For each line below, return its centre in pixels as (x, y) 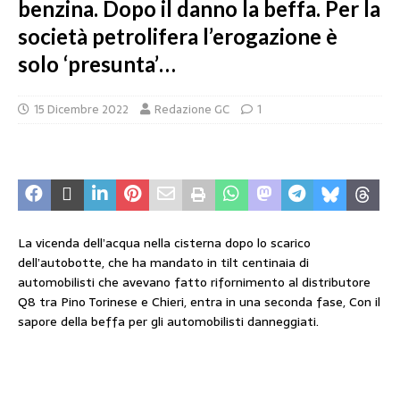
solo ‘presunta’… (97, 64)
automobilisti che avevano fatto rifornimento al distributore (194, 282)
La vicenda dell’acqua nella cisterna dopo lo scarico (164, 243)
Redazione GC (192, 109)
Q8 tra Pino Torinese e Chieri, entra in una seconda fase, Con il (199, 302)
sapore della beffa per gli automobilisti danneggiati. (168, 321)
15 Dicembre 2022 (81, 109)
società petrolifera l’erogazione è (178, 36)
